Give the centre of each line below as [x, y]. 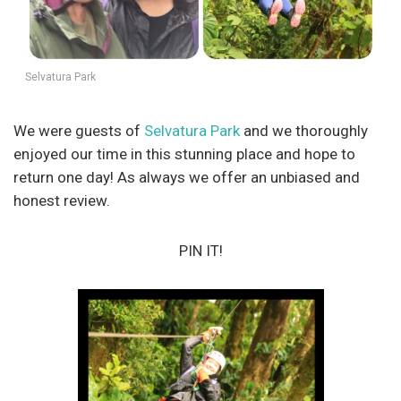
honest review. [62, 200]
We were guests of [79, 130]
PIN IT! [200, 250]
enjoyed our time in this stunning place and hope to [184, 154]
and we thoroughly [304, 130]
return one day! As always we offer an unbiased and [187, 177]
